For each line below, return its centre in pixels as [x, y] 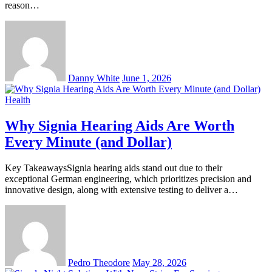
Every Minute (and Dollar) [88, 142]
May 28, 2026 [159, 262]
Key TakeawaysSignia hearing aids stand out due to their [114, 168]
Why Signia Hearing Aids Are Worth [120, 125]
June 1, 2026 [147, 78]
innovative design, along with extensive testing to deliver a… [121, 189]
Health [18, 100]
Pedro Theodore [99, 262]
